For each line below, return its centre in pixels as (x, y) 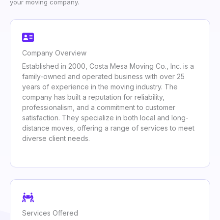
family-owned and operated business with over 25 (103, 77)
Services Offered (50, 213)
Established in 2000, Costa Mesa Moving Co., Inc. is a (108, 66)
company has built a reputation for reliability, (93, 97)
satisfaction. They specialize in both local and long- (105, 118)
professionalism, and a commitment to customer (99, 108)
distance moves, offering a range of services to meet (108, 128)
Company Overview (54, 53)
